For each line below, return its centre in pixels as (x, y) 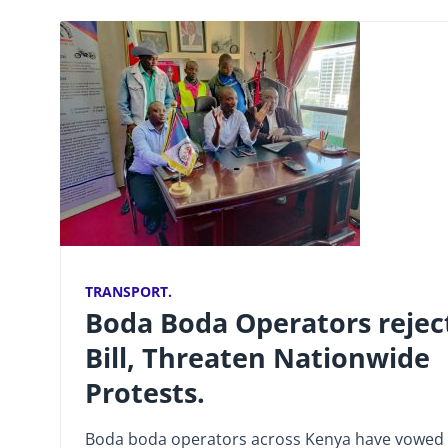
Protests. (145, 392)
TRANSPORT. (128, 291)
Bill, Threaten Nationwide (257, 357)
